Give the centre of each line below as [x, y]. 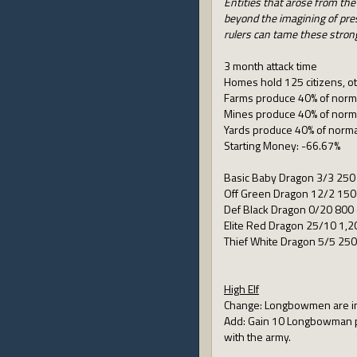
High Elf [241, 289]
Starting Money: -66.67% [282, 145]
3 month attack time [271, 66]
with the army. [257, 337]
